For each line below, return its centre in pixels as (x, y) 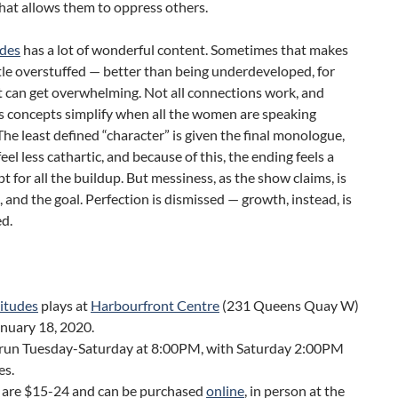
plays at (64, 306)
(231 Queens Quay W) (289, 306)
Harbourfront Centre (155, 306)
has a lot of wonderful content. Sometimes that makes (184, 50)
